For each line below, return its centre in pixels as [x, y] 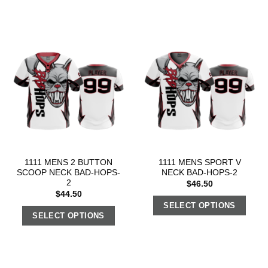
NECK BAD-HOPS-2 [200, 173]
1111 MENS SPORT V [200, 163]
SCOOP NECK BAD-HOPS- [68, 173]
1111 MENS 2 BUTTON [68, 163]
